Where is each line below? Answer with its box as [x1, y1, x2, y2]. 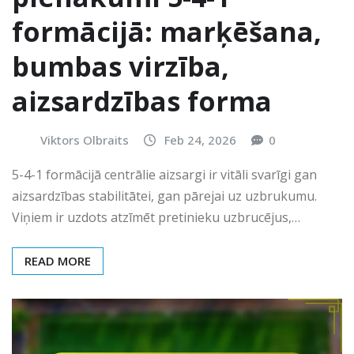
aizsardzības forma [12, 83, 272, 120]
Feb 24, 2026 [164, 132, 236, 149]
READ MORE [24, 252, 91, 269]
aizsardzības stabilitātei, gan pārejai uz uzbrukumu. [12, 186, 317, 205]
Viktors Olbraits [40, 132, 129, 149]
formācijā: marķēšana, [12, 13, 322, 51]
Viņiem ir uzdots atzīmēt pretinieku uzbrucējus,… [12, 208, 300, 226]
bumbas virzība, [12, 48, 229, 85]
